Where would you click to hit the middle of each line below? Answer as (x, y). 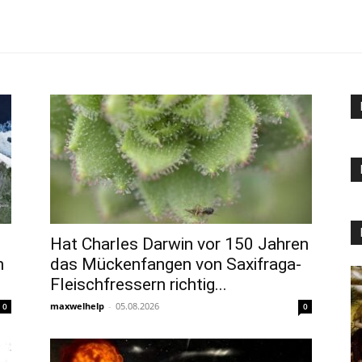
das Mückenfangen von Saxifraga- (176, 264)
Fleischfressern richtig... (139, 284)
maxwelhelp (77, 306)
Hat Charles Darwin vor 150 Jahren (179, 244)
